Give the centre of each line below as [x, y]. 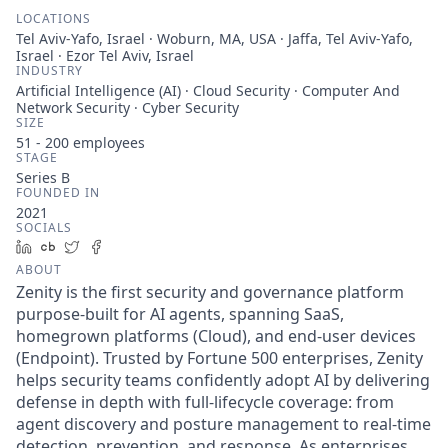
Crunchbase [103, 246]
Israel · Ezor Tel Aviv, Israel [105, 55]
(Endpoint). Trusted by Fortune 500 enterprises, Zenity [219, 358]
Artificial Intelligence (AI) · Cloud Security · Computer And [208, 90]
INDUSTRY [49, 70]
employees [107, 142]
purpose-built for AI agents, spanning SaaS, [180, 314]
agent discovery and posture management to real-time [223, 424]
